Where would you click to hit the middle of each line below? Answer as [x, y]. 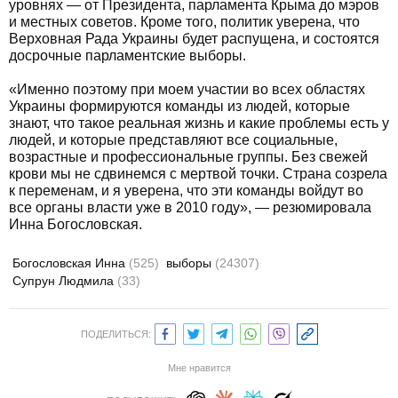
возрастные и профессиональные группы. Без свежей [188, 157]
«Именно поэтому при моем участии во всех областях [187, 89]
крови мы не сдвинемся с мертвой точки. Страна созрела [198, 174]
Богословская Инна [71, 263]
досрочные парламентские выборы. [127, 56]
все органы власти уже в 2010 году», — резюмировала [190, 207]
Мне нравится [199, 368]
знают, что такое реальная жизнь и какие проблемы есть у [199, 123]
